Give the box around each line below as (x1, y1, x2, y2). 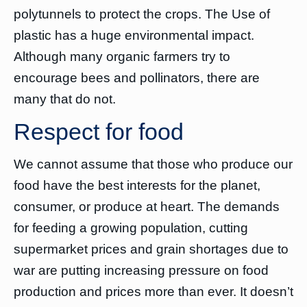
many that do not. (14, 92, 116, 106)
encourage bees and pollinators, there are (14, 71, 260, 85)
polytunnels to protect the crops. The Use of (14, 7, 270, 21)
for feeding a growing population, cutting (14, 221, 248, 235)
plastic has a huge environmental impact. (14, 28, 254, 42)
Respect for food (14, 119, 184, 145)
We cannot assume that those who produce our (14, 157, 293, 171)
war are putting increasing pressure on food (14, 263, 269, 278)
